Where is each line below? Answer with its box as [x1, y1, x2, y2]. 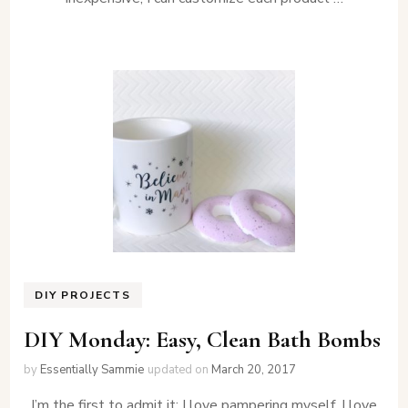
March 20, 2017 [211, 361, 297, 378]
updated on [148, 361, 212, 378]
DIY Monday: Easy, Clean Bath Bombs [24, 324, 382, 353]
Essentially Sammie [40, 361, 145, 378]
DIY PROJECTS [35, 287, 131, 302]
